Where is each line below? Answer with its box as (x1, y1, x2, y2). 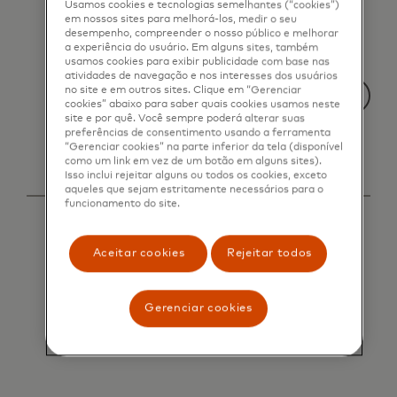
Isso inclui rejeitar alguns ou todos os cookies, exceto (65, 170, 328, 181)
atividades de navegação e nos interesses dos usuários (65, 71, 339, 82)
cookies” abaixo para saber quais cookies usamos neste (65, 99, 341, 110)
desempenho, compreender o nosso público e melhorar (65, 28, 339, 39)
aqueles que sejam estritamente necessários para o (65, 184, 324, 195)
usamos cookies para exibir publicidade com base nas (65, 57, 331, 67)
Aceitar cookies (92, 247, 185, 260)
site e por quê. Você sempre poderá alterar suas (65, 113, 306, 124)
